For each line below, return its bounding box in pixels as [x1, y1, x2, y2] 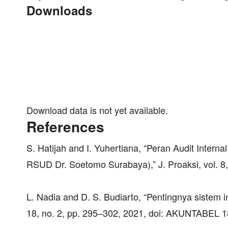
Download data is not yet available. [26, 103, 168, 117]
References [26, 116, 104, 137]
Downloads [26, 1, 92, 19]
